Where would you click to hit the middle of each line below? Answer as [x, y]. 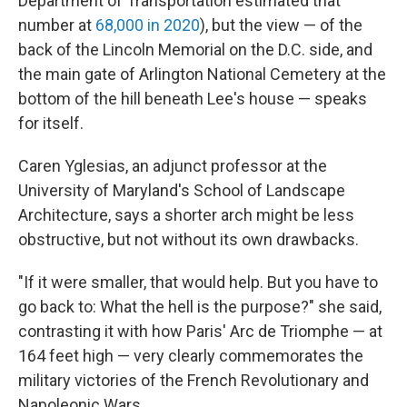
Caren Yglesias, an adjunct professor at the [173, 166]
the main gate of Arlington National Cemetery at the [202, 74]
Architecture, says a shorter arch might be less [186, 215]
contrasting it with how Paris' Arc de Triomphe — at [200, 331]
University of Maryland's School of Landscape [182, 190]
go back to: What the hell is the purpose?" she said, [200, 307]
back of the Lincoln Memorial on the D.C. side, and [195, 50]
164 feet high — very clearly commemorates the [191, 356]
